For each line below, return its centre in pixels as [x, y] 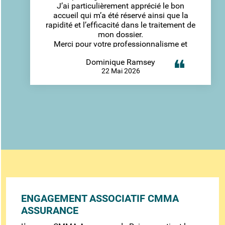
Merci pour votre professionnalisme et [121, 44]
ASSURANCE [50, 210]
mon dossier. [121, 34]
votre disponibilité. [121, 53]
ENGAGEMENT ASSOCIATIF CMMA [100, 198]
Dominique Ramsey [121, 62]
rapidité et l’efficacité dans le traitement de [121, 25]
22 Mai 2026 [121, 71]
